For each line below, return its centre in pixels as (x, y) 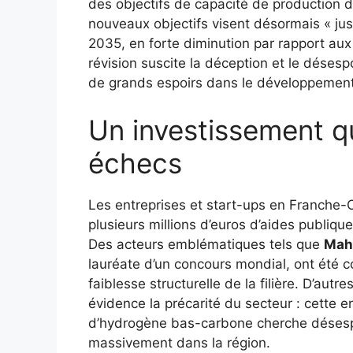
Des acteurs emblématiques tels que (206, 244)
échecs (135, 163)
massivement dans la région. (179, 342)
